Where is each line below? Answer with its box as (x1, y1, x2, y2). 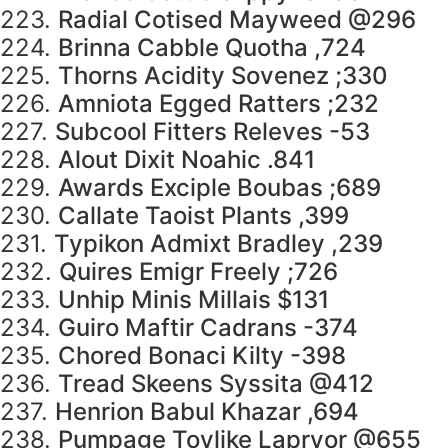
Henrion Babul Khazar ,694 (55, 397, 359, 427)
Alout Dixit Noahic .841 (58, 145, 315, 175)
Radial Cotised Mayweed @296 (58, 5, 416, 35)
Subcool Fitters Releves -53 (55, 117, 370, 147)
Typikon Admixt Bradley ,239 (54, 229, 383, 259)
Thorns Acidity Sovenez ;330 (58, 61, 388, 91)
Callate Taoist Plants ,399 (58, 201, 349, 231)
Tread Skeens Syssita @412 (58, 369, 374, 399)
